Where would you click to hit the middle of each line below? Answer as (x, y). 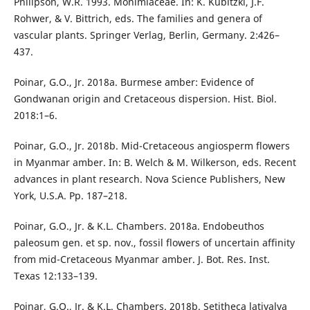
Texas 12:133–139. (55, 276)
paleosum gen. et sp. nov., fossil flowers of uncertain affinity (154, 243)
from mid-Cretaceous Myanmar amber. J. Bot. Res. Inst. (142, 259)
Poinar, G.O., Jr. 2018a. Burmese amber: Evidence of (134, 82)
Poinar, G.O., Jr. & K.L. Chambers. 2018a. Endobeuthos (139, 226)
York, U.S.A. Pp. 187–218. (70, 196)
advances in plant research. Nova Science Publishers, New (149, 179)
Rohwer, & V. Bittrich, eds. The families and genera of (138, 19)
